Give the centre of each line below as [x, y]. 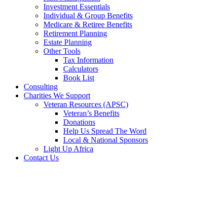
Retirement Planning [75, 33]
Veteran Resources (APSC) [86, 104]
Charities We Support [57, 95]
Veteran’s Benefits [91, 113]
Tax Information [88, 60]
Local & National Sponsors [106, 140]
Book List [79, 78]
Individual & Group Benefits [88, 16]
